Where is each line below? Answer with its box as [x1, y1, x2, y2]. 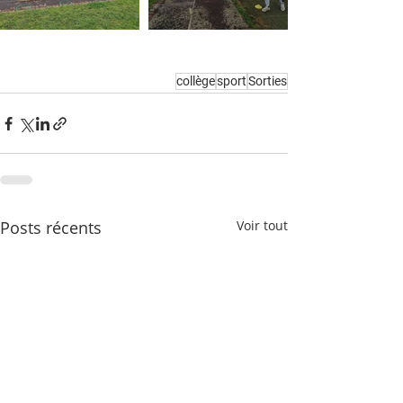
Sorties [248, 74, 287, 89]
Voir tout [237, 217, 288, 235]
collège [176, 74, 215, 89]
